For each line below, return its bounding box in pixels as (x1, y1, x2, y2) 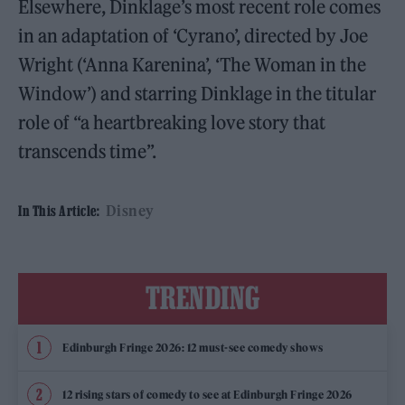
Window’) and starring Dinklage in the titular (18, 82, 377, 106)
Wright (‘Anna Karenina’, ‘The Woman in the (18, 53, 367, 77)
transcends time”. (18, 140, 157, 164)
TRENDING (145, 280, 260, 316)
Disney (105, 202, 155, 221)
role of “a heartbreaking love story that (18, 111, 326, 135)
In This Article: (18, 202, 99, 220)
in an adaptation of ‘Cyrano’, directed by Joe (18, 24, 369, 48)
